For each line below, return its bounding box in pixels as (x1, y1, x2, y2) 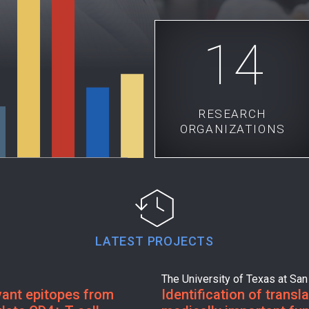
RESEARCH (199, 106, 267, 121)
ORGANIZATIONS (180, 121, 286, 136)
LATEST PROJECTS (95, 233, 214, 248)
